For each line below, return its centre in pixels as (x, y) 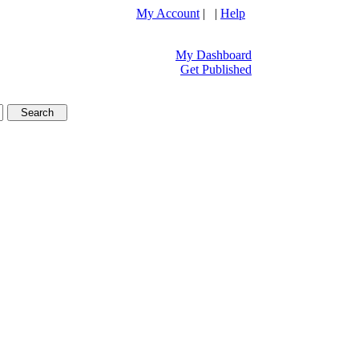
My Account (168, 13)
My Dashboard (214, 55)
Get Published (216, 69)
